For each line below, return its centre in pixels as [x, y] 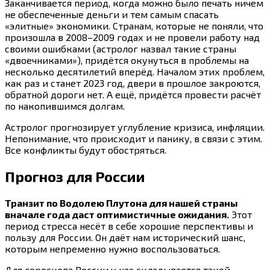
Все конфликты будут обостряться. [86, 150]
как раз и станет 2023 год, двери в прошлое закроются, [133, 83]
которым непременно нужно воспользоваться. [112, 249]
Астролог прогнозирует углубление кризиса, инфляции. [135, 127]
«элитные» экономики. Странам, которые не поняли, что [134, 26]
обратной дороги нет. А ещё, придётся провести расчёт [133, 95]
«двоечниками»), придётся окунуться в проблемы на [127, 60]
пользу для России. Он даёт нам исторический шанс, [125, 237]
